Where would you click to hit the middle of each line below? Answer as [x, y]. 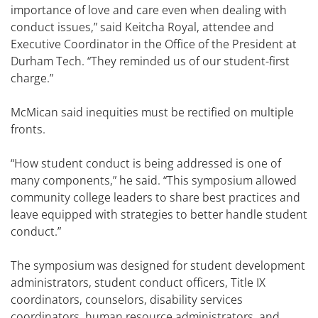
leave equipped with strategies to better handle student [159, 214]
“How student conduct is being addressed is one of [146, 163]
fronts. [28, 129]
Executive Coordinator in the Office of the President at [154, 44]
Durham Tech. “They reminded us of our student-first [150, 61]
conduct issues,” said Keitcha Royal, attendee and [142, 27]
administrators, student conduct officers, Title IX [138, 282]
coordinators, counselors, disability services [127, 299]
